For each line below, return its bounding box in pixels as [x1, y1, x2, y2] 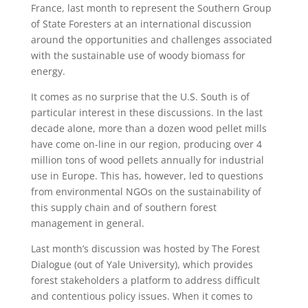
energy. [30, 65, 65, 78]
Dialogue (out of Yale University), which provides [30, 258, 253, 271]
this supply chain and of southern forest [30, 201, 217, 214]
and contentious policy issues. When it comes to [30, 289, 252, 302]
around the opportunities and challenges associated [30, 33, 272, 46]
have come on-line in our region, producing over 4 [30, 137, 262, 151]
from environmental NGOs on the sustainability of [30, 185, 261, 198]
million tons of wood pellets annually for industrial [30, 153, 264, 166]
